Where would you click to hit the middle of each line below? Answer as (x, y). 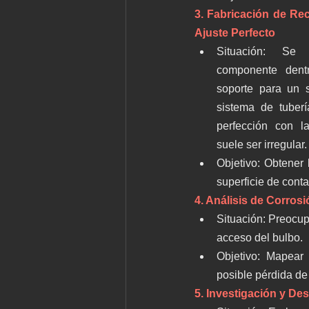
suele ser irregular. (262, 144)
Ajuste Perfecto (235, 33)
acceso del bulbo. (260, 238)
